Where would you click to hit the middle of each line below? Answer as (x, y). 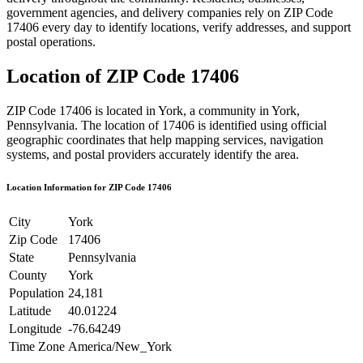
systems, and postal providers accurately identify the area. (153, 154)
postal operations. (51, 41)
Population (36, 293)
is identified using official (261, 125)
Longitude (35, 328)
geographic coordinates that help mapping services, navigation (165, 139)
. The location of (117, 125)
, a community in (227, 110)
